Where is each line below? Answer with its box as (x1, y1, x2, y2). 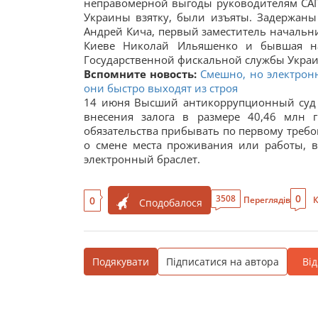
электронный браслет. (84, 152, 200, 166)
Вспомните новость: (84, 67, 201, 81)
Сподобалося (139, 196, 202, 209)
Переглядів (243, 194, 290, 206)
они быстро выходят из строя (84, 81, 238, 95)
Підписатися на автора (166, 255, 279, 268)
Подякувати (92, 255, 149, 268)
